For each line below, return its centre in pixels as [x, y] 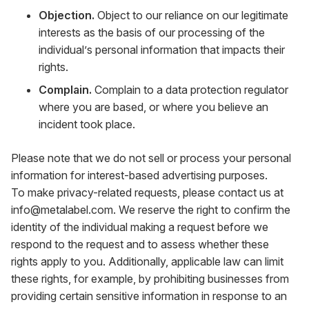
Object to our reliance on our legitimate [191, 15]
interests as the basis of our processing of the [152, 32]
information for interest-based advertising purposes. [139, 175]
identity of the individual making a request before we [140, 227]
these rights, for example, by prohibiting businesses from [150, 279]
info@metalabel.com [62, 210]
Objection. [67, 15]
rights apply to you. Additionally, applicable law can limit [147, 261]
